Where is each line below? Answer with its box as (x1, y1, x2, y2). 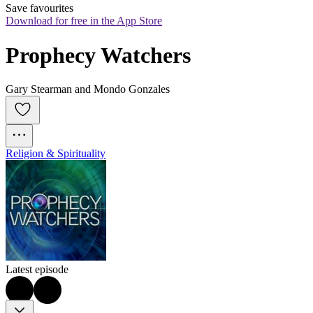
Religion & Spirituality (6, 147, 105, 160)
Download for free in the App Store (6, 15, 162, 27)
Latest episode (6, 263, 68, 276)
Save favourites (6, 2, 73, 15)
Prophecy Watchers (6, 42, 191, 68)
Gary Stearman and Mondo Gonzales (6, 83, 170, 96)
